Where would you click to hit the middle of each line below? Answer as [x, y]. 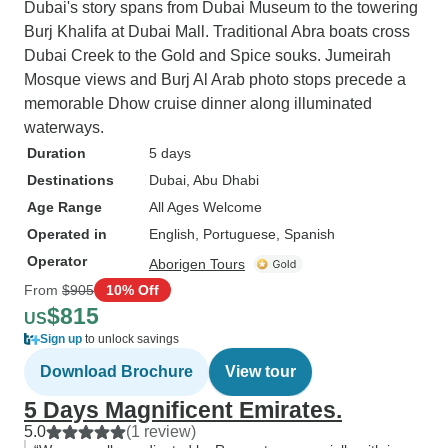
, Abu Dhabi [222, 180]
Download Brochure [116, 371]
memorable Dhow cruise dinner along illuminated [198, 103]
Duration [56, 153]
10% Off [132, 289]
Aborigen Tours [197, 264]
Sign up [61, 339]
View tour [260, 371]
